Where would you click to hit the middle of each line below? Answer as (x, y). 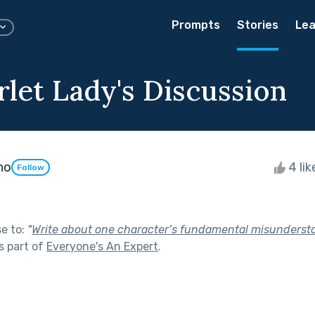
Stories (258, 25)
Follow (31, 168)
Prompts (196, 25)
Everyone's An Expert (102, 246)
